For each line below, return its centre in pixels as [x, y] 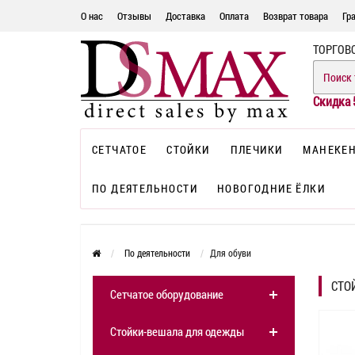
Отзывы [134, 16]
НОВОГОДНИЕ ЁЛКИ [271, 189]
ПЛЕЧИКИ [256, 150]
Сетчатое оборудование [167, 294]
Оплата [234, 16]
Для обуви [231, 253]
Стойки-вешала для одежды [177, 332]
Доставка [185, 16]
